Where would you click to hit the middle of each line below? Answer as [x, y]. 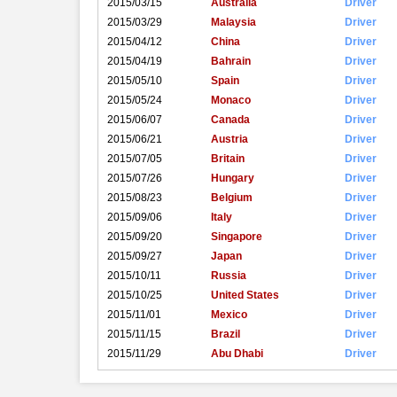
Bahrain [230, 62]
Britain [227, 159]
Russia [228, 276]
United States [245, 296]
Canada [230, 120]
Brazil [225, 335]
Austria [229, 140]
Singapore [236, 237]
